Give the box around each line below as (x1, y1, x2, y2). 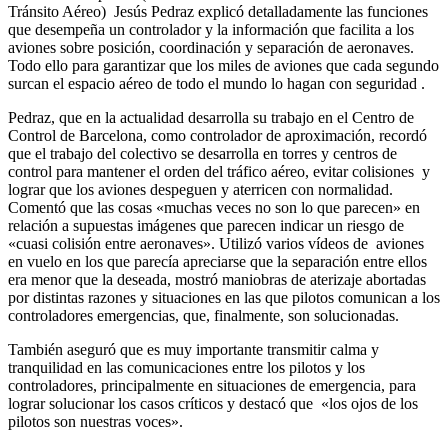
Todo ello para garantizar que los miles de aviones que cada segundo (8, 57, 439, 75)
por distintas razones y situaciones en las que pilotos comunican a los (8, 289, 440, 307)
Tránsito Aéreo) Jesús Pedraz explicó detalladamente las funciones (8, 3, 428, 21)
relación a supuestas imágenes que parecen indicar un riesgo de (8, 217, 404, 235)
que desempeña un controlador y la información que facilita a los (8, 21, 414, 39)
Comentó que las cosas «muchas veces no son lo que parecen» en (8, 199, 420, 217)
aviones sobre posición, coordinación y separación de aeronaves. (8, 39, 414, 57)
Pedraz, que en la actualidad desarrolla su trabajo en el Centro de (8, 109, 414, 127)
